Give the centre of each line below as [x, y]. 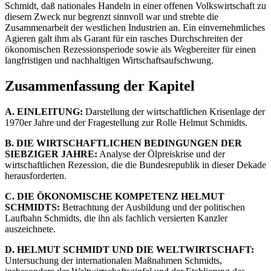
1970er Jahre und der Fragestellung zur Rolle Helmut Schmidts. [126, 122]
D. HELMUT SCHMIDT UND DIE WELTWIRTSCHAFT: [129, 249]
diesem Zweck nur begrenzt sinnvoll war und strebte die [112, 17]
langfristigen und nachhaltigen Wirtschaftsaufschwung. [109, 60]
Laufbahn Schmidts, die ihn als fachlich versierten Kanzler [116, 218]
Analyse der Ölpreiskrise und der [161, 154]
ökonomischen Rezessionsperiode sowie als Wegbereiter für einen [130, 50]
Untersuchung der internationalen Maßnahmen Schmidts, [113, 260]
